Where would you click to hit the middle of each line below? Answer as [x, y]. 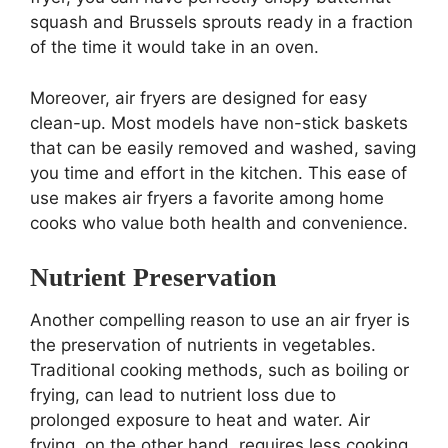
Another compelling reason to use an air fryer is [220, 319]
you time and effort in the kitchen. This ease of [218, 172]
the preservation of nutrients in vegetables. [203, 344]
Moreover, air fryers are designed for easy [198, 97]
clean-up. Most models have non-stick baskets [219, 122]
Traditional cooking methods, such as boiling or [219, 369]
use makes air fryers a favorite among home [207, 197]
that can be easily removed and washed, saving [223, 147]
